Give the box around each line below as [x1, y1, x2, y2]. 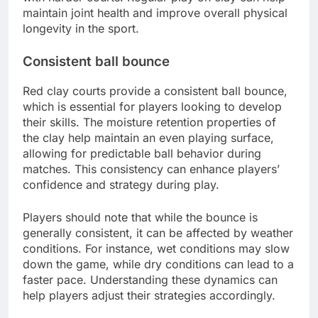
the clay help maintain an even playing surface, [23, 130, 274, 145]
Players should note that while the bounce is [23, 209, 258, 224]
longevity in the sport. [23, 21, 139, 36]
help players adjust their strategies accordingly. [23, 287, 275, 302]
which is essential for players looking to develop [23, 99, 282, 114]
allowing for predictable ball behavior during [23, 146, 261, 160]
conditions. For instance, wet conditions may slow [23, 241, 290, 256]
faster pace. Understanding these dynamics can [23, 272, 278, 287]
